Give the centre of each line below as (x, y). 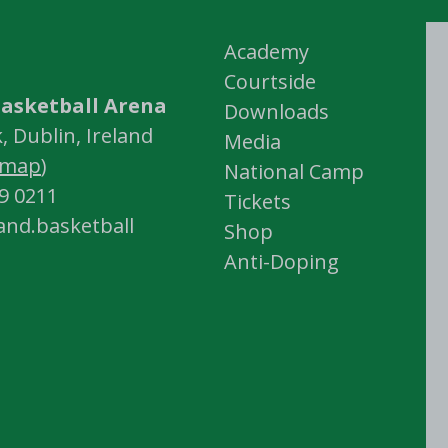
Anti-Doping (281, 262)
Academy (266, 52)
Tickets (257, 202)
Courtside (270, 82)
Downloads (276, 112)
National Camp (294, 172)
